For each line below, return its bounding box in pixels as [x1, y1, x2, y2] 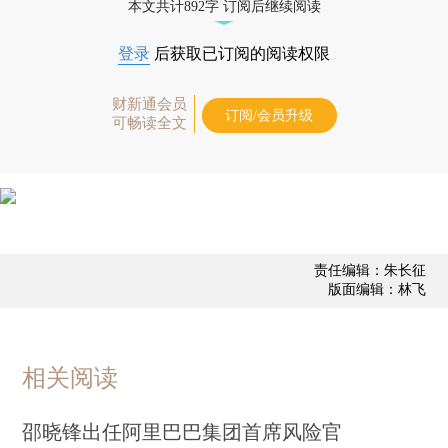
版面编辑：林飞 [327, 280, 426, 298]
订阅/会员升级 [225, 107, 313, 123]
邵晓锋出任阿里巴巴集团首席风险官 [22, 418, 343, 444]
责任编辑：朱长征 [313, 261, 426, 279]
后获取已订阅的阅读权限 [150, 44, 330, 62]
